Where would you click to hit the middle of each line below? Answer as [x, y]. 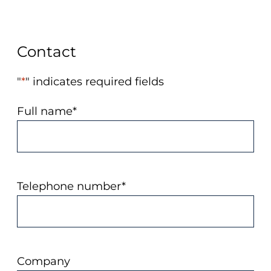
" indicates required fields [95, 81]
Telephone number [69, 186]
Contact [47, 51]
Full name [45, 111]
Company [44, 261]
